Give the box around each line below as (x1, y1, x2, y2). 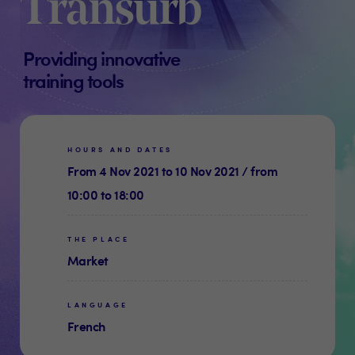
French (67, 317, 105, 336)
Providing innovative (23, 44, 179, 72)
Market (67, 251, 109, 270)
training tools (23, 67, 123, 94)
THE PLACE (67, 234, 130, 245)
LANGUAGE (67, 300, 128, 311)
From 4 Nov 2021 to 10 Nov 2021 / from (67, 162, 278, 181)
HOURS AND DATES (67, 144, 173, 155)
